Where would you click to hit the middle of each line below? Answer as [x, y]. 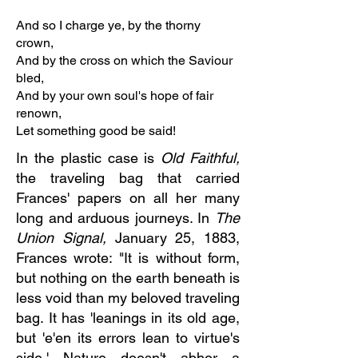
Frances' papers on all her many [128, 198]
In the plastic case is [89, 158]
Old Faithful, [201, 158]
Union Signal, [66, 238]
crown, [35, 43]
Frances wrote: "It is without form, [128, 258]
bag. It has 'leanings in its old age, [128, 318]
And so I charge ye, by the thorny [108, 25]
